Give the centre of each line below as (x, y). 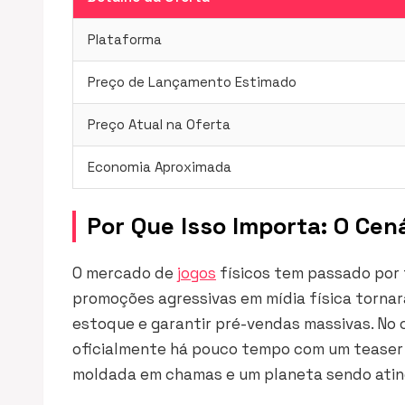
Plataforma (125, 39)
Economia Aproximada (160, 167)
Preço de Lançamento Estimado (192, 82)
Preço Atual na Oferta (159, 124)
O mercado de (125, 273)
